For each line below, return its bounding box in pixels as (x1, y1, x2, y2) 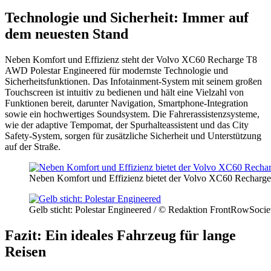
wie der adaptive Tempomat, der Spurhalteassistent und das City (5, 119, 249, 130)
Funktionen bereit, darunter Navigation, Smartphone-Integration (5, 97, 248, 108)
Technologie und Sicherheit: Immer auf (5, 10, 249, 26)
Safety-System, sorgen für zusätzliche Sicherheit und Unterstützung (5, 130, 261, 141)
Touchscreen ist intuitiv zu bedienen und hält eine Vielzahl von (5, 87, 244, 97)
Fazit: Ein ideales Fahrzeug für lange (5, 227, 236, 243)
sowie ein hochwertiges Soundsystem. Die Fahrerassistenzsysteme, (5, 108, 260, 119)
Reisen (5, 243, 46, 260)
